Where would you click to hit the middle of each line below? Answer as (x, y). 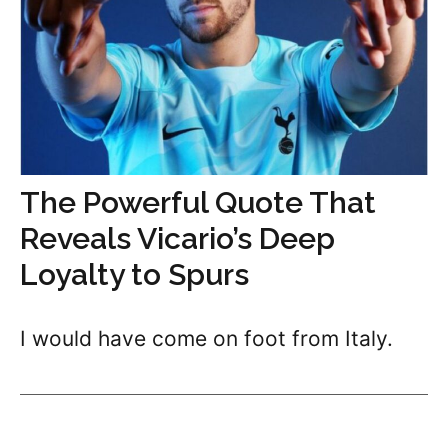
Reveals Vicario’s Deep (177, 238)
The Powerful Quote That (198, 202)
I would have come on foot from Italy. (206, 338)
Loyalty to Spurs (134, 274)
